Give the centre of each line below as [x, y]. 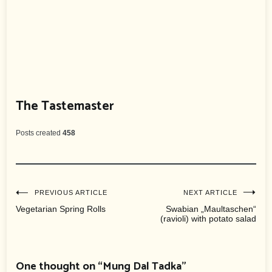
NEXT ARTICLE [210, 193]
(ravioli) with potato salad [208, 219]
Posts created [39, 133]
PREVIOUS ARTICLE [71, 193]
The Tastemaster [65, 107]
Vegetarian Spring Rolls [61, 209]
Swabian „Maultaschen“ [211, 209]
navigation [68, 234]
